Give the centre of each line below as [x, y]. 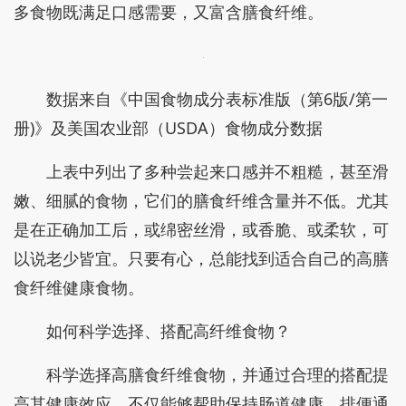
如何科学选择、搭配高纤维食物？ [169, 331]
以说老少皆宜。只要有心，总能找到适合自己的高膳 [201, 258]
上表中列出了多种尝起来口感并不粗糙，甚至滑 [217, 171]
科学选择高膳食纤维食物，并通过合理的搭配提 [217, 374]
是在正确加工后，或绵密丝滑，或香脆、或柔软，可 [201, 229]
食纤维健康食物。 [79, 287]
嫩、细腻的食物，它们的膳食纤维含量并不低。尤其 [201, 200]
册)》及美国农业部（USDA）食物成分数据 [168, 128]
